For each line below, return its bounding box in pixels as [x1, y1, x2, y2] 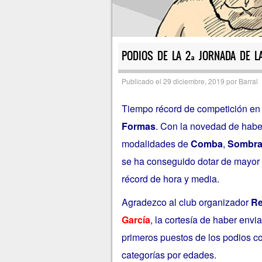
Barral [238, 76, 258, 87]
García [121, 212, 150, 226]
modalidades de [121, 137, 191, 151]
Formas [121, 119, 156, 133]
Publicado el [121, 76, 163, 87]
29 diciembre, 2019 [163, 76, 225, 87]
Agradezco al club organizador [121, 195, 251, 209]
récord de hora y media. [121, 172, 219, 186]
